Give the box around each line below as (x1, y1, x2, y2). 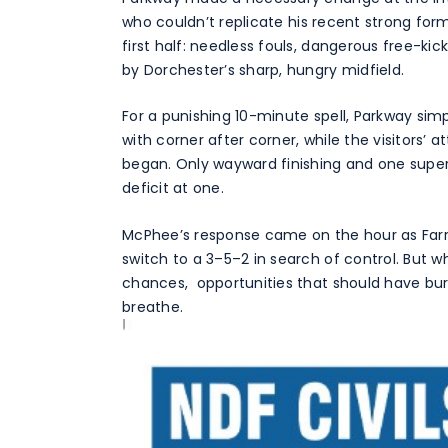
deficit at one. (122, 178, 224, 199)
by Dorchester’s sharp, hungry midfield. (122, 59, 405, 80)
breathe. (122, 296, 184, 317)
